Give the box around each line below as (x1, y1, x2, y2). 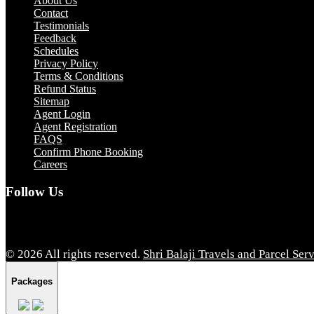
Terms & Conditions (34, 69, 123, 82)
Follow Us (6, 184, 63, 199)
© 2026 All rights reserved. (6, 247, 143, 261)
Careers (34, 158, 67, 170)
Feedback (34, 32, 76, 44)
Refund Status (34, 82, 96, 95)
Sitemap (34, 95, 69, 107)
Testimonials (34, 19, 89, 32)
